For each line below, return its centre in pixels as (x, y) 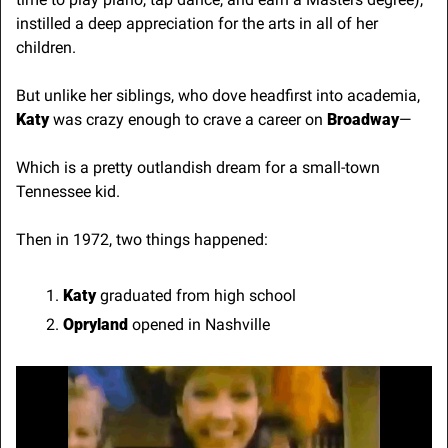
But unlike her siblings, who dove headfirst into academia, (218, 95)
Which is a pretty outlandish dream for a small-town (198, 167)
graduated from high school (196, 295)
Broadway (363, 119)
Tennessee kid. (68, 191)
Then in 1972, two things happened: (142, 239)
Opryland (97, 324)
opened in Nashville (201, 324)
